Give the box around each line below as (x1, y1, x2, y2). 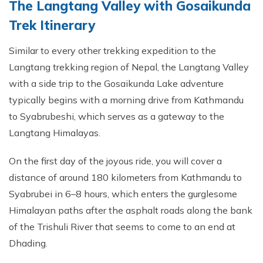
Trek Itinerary (9, 17, 95, 33)
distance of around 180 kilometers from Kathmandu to (9, 171, 242, 183)
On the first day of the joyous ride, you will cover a (9, 155, 222, 167)
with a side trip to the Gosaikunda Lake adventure (9, 77, 224, 89)
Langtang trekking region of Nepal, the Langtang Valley (9, 61, 249, 73)
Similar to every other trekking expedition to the (9, 45, 216, 56)
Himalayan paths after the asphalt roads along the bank (9, 204, 252, 216)
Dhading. (9, 237, 48, 249)
